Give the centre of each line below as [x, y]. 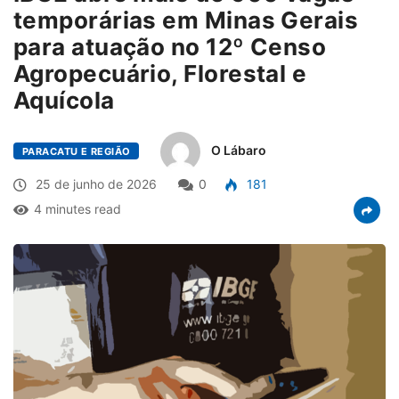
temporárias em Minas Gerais [186, 20]
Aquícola [67, 100]
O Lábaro [239, 150]
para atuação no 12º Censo [170, 46]
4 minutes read [77, 208]
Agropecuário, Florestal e [160, 73]
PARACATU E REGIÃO [77, 151]
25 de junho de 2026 [94, 183]
